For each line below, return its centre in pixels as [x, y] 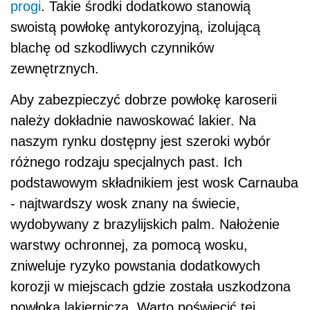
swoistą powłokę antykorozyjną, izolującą [135, 27]
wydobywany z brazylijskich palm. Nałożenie [145, 224]
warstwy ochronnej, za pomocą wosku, [129, 245]
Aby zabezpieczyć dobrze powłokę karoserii [144, 99]
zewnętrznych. [55, 68]
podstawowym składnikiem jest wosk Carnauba [154, 182]
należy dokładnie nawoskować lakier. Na [133, 120]
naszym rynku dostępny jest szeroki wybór [140, 141]
